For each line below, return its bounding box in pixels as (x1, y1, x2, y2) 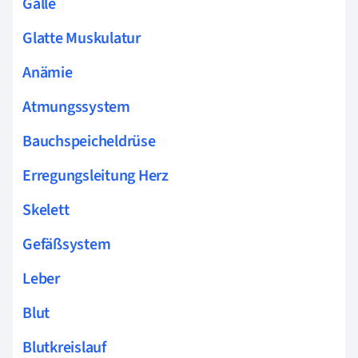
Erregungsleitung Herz (22, 164, 169, 187)
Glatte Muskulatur (22, 26, 141, 50)
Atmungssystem (22, 95, 130, 118)
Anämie (22, 61, 73, 84)
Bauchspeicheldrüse (22, 129, 156, 153)
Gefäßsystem (22, 233, 111, 256)
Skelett (22, 198, 70, 221)
